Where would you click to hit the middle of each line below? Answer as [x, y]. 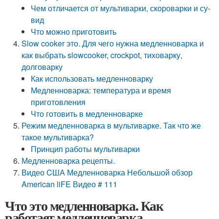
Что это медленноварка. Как [84, 206]
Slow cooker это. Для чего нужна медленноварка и [113, 43]
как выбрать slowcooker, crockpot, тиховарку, [102, 55]
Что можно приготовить [74, 32]
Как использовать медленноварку [92, 78]
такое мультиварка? [58, 137]
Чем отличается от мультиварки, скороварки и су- [121, 8]
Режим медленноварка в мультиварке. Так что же [111, 125]
